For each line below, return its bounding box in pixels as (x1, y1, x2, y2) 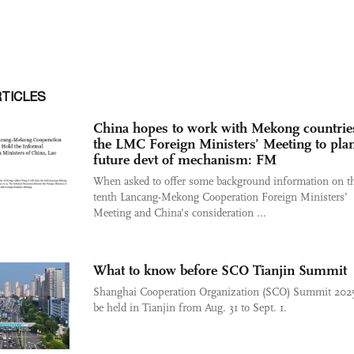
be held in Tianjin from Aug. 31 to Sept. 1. (93, 301, 287, 314)
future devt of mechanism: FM (93, 151, 277, 168)
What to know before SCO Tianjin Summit (93, 262, 347, 279)
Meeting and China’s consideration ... (93, 206, 266, 220)
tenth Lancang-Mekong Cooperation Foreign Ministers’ (93, 190, 348, 204)
